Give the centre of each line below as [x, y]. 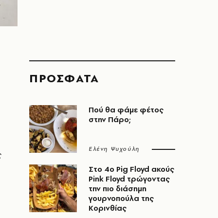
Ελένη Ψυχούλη [114, 149]
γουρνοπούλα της [121, 198]
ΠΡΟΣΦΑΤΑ [64, 78]
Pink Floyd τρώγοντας [129, 179]
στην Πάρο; [110, 119]
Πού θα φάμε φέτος [126, 110]
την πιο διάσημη [118, 189]
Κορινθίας [108, 208]
